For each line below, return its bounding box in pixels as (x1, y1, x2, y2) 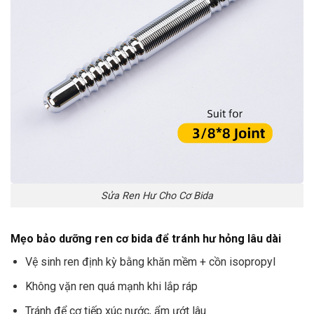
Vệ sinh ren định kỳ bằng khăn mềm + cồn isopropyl (25, 255, 275, 269)
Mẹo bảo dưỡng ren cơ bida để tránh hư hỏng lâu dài (11, 232, 281, 246)
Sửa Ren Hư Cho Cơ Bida (101, 189, 213, 202)
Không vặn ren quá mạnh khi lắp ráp (25, 280, 198, 294)
